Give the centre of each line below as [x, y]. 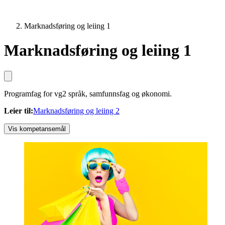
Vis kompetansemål [37, 129]
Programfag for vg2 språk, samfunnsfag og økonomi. [88, 93]
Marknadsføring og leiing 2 [76, 110]
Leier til [17, 110]
